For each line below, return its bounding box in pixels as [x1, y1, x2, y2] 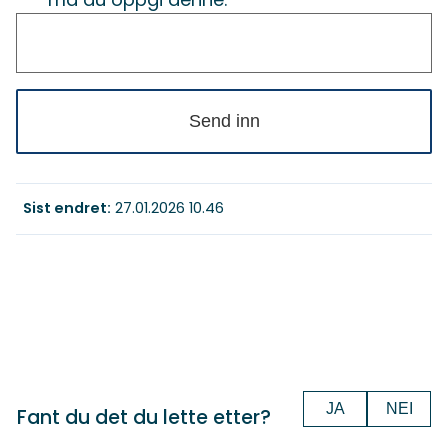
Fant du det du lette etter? [17, 404, 271, 432]
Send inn [188, 111, 260, 132]
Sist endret [23, 198, 108, 219]
